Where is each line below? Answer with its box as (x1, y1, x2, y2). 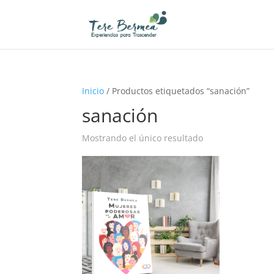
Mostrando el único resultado (82, 132, 204, 144)
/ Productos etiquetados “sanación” (104, 85, 250, 97)
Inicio (82, 85, 105, 97)
